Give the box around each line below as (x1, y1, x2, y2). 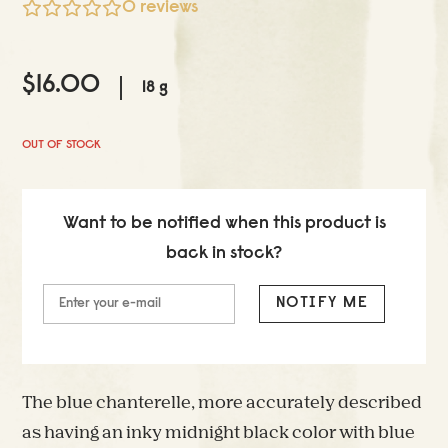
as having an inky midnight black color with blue (22, 425, 416, 443)
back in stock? (166, 244, 282, 263)
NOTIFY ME (275, 295, 369, 312)
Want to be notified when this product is (62, 214, 386, 233)
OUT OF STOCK (22, 138, 102, 151)
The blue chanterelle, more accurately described (22, 395, 423, 413)
